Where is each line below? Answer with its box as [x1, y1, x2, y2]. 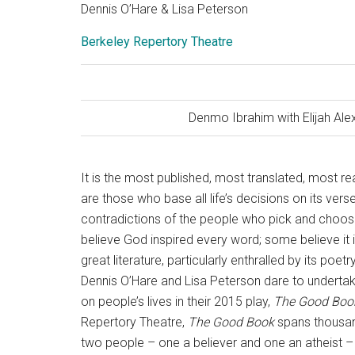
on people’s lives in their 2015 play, [81, 294, 273, 309]
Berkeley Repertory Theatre [81, 34, 233, 49]
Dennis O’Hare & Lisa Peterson [81, 2, 248, 17]
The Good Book [188, 315, 277, 330]
